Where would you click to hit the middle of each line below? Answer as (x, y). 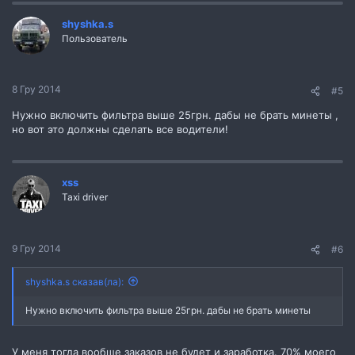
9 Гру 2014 (36, 248)
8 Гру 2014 (36, 89)
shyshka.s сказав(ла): (74, 281)
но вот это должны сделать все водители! (120, 129)
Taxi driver (85, 197)
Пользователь (95, 38)
